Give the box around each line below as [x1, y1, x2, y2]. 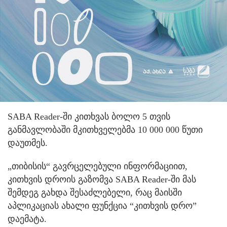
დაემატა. [8, 213, 47, 224]
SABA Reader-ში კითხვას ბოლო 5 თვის [8, 111, 170, 122]
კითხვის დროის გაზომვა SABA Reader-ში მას [8, 174, 196, 184]
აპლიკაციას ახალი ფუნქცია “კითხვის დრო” [8, 200, 197, 211]
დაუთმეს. [8, 137, 48, 148]
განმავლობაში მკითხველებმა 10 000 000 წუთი [8, 124, 203, 135]
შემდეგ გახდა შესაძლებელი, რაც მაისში [8, 187, 182, 198]
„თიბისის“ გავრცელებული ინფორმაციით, [8, 161, 187, 171]
